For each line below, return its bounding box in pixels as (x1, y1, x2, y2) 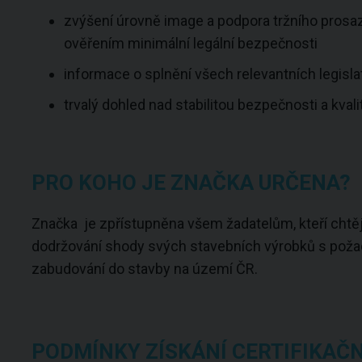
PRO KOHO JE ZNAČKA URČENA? (31, 170, 351, 195)
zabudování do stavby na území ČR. (31, 260, 258, 277)
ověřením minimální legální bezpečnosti (63, 35, 318, 52)
